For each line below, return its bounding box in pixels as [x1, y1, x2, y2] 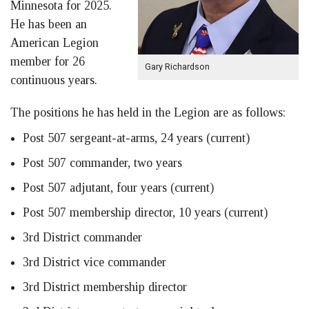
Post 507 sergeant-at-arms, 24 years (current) [23, 131, 250, 146]
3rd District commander [23, 230, 142, 245]
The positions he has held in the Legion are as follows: [10, 106, 286, 120]
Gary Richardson [145, 62, 210, 72]
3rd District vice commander [23, 255, 166, 270]
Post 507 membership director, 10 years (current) [23, 206, 268, 220]
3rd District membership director [23, 280, 187, 295]
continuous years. [10, 73, 97, 88]
